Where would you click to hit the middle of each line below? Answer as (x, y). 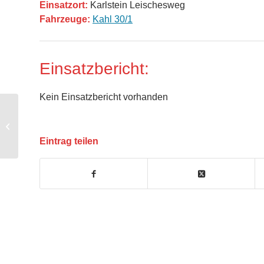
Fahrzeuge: (65, 19)
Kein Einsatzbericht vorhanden (104, 97)
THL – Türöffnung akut (59, 126)
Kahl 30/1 (113, 19)
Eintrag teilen (69, 141)
